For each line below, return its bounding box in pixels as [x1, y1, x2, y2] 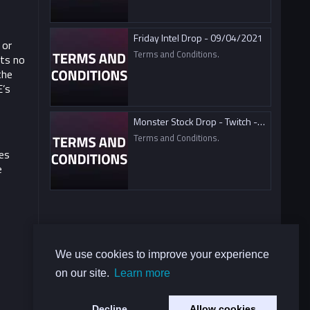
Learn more [114, 267, 171, 280]
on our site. [55, 267, 112, 280]
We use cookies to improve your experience [55, 248, 269, 261]
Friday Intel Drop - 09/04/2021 [134, 30, 263, 45]
